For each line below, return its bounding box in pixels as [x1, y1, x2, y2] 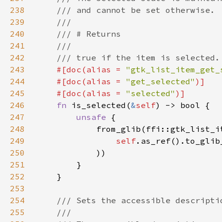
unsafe [76, 112, 111, 122]
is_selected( [71, 100, 131, 110]
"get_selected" [126, 76, 195, 86]
